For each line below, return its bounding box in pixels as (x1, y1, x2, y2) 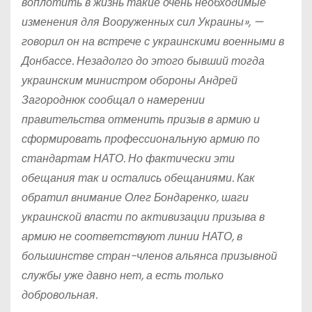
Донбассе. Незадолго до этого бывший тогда (22, 53, 265, 69)
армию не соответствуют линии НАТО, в (22, 228, 242, 244)
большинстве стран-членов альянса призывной (22, 248, 277, 264)
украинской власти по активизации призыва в (22, 209, 265, 225)
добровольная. (22, 287, 97, 303)
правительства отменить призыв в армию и (22, 111, 260, 127)
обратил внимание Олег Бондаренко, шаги (22, 189, 249, 205)
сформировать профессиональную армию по (22, 131, 260, 147)
